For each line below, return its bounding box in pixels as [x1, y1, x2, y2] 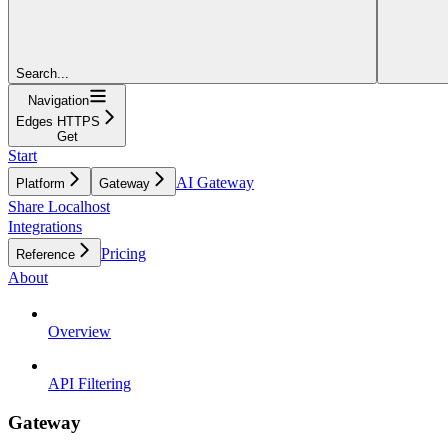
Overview [48, 322, 111, 340]
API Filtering [48, 374, 131, 392]
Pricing [101, 244, 146, 262]
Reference [16, 246, 75, 262]
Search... [16, 65, 69, 81]
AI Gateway [176, 173, 254, 191]
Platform [16, 175, 65, 191]
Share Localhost [8, 197, 110, 215]
